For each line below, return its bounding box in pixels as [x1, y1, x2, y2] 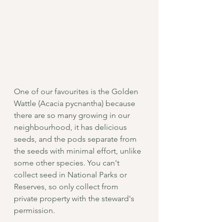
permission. [14, 205, 57, 215]
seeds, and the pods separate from [14, 134, 139, 144]
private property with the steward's [14, 193, 136, 203]
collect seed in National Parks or [14, 169, 129, 179]
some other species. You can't [14, 158, 121, 167]
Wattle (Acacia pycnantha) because [14, 98, 137, 108]
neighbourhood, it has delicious [14, 122, 129, 132]
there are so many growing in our [14, 110, 132, 120]
